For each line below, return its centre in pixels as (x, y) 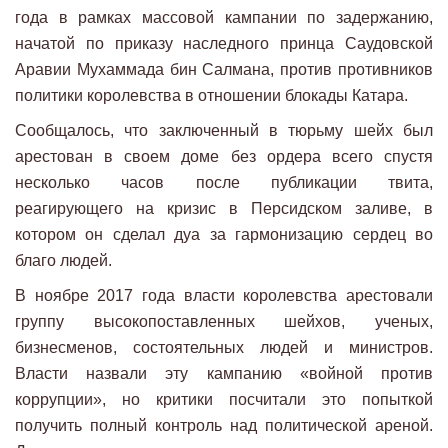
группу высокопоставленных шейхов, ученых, (224, 322)
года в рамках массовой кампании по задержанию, (224, 18)
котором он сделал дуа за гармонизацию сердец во (224, 235)
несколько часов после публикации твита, (224, 183)
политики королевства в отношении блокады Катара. (211, 96)
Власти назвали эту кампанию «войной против (224, 374)
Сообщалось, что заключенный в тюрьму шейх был (224, 131)
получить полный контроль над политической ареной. (224, 426)
